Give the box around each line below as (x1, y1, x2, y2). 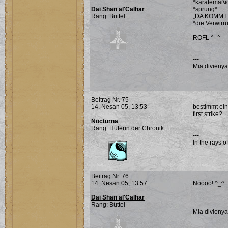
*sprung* (193, 6, 217, 13)
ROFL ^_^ (193, 34, 220, 41)
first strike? (193, 110, 222, 118)
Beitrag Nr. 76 (91, 173, 129, 180)
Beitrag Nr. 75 (91, 96, 129, 103)
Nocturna (91, 118, 118, 125)
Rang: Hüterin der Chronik (91, 125, 164, 132)
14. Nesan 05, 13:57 (91, 180, 147, 187)
